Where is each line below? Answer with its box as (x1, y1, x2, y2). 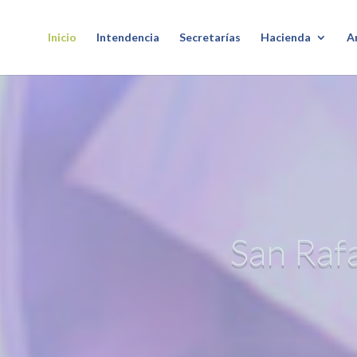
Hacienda (260, 30, 311, 44)
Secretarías (178, 30, 241, 44)
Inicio (47, 30, 76, 44)
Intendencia (96, 30, 159, 44)
